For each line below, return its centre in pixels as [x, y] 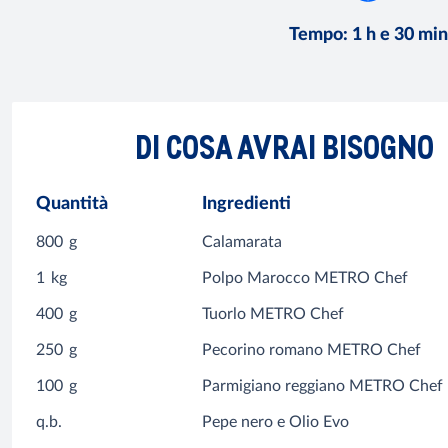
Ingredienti [247, 204]
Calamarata [242, 242]
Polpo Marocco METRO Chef [305, 278]
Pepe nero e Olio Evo [276, 422]
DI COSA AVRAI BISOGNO [284, 147]
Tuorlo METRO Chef [273, 314]
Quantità [72, 204]
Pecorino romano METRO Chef [312, 350]
